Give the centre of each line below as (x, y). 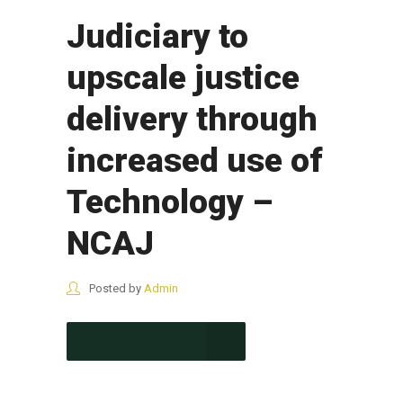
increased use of (195, 160)
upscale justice (183, 77)
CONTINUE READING (137, 341)
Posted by (115, 288)
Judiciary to (157, 36)
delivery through (192, 119)
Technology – (170, 201)
